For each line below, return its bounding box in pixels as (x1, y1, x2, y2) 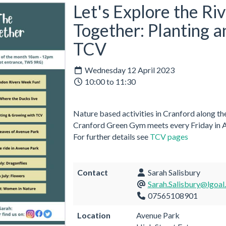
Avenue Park (136, 210, 180, 220)
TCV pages (149, 131, 188, 141)
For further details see (73, 131, 150, 141)
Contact (77, 167, 108, 177)
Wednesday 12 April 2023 (83, 65, 175, 75)
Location (77, 210, 110, 220)
